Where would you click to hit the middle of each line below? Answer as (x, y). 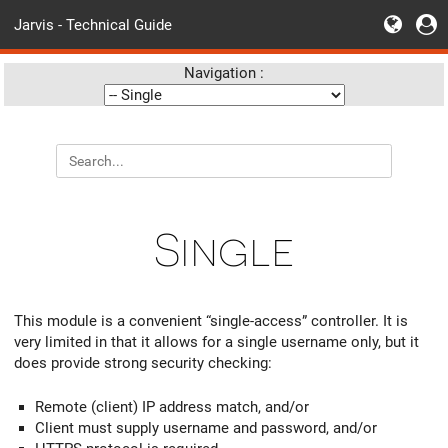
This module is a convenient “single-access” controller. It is (211, 320)
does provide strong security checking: (143, 362)
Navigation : (224, 73)
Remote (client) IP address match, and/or (172, 407)
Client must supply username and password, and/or (206, 428)
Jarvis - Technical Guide (93, 24)
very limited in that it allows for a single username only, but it (216, 341)
